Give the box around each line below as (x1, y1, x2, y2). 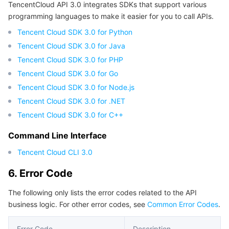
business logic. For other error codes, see (8, 200, 147, 209)
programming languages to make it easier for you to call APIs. (8, 12, 214, 20)
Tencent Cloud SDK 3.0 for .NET (17, 97, 125, 105)
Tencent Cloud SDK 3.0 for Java (17, 41, 125, 50)
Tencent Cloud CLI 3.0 (17, 148, 93, 156)
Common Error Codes (147, 200, 218, 209)
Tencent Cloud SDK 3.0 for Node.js (17, 83, 134, 91)
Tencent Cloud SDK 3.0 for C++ (17, 110, 123, 119)
